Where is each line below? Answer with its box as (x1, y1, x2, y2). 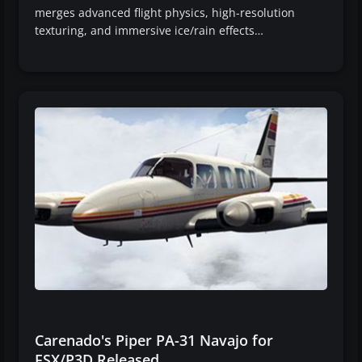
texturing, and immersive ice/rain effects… (35, 22, 263, 38)
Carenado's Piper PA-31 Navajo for (35, 330, 273, 350)
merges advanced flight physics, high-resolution (35, 4, 295, 20)
